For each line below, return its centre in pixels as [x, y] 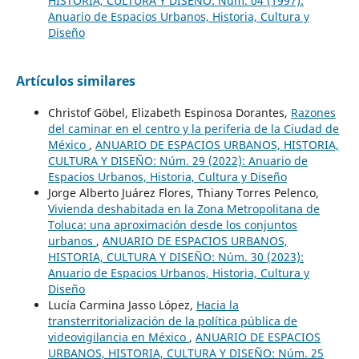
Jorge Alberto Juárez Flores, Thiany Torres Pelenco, [183, 192]
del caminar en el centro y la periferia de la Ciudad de [193, 128]
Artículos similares [75, 81]
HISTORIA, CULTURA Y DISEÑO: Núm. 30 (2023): [175, 256]
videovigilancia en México [118, 337]
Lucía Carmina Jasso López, [122, 305]
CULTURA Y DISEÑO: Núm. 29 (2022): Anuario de [177, 160]
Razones [313, 112]
